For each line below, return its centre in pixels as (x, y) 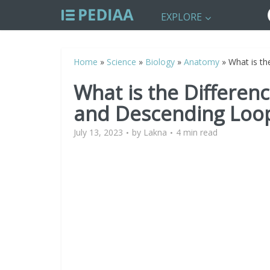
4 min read (197, 132)
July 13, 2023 (98, 132)
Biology (160, 62)
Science (121, 62)
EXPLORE (181, 17)
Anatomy (202, 62)
